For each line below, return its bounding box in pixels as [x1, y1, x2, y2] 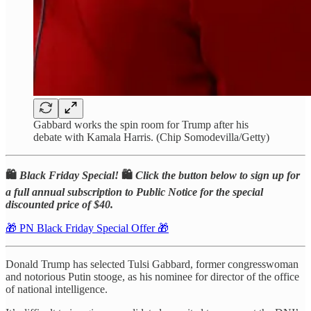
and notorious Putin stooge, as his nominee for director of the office [6, 270, 299, 283]
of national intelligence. [6, 283, 108, 295]
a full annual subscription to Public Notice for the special [6, 185, 263, 198]
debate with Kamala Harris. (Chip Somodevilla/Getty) [33, 131, 269, 143]
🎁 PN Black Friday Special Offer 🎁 [6, 221, 169, 234]
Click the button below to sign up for [133, 169, 300, 181]
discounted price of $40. [6, 198, 113, 210]
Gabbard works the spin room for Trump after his [33, 118, 249, 131]
